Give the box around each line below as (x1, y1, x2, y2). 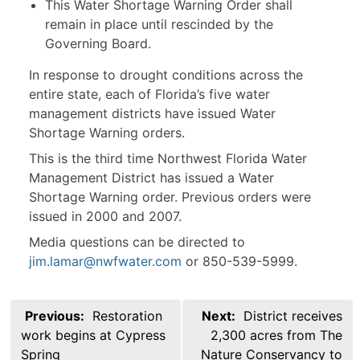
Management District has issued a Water (29, 170, 274, 186)
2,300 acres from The (211, 327, 342, 344)
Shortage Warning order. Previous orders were (29, 189, 311, 206)
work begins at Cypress (21, 327, 166, 344)
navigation (9, 319, 101, 346)
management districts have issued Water (29, 105, 276, 122)
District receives (243, 308, 342, 325)
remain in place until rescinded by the (45, 16, 273, 33)
